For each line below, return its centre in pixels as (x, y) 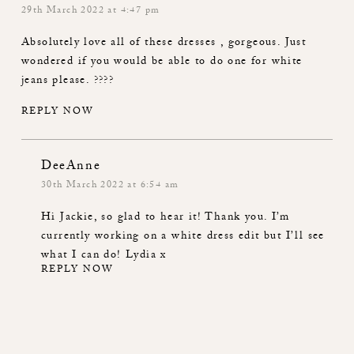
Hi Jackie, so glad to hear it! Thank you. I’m (165, 218)
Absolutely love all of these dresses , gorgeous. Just (164, 44)
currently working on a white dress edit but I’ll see (183, 237)
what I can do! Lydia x (104, 256)
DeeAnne (71, 168)
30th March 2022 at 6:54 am (110, 186)
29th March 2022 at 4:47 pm (91, 12)
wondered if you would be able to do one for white (162, 63)
